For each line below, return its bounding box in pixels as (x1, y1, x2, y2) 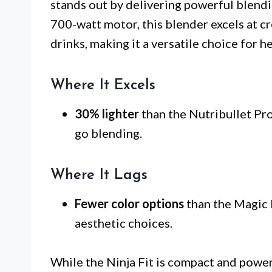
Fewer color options (75, 195, 184, 211)
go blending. (75, 125, 142, 140)
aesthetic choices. (75, 215, 172, 230)
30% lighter (75, 106, 139, 121)
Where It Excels (50, 78, 155, 93)
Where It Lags (50, 168, 148, 183)
